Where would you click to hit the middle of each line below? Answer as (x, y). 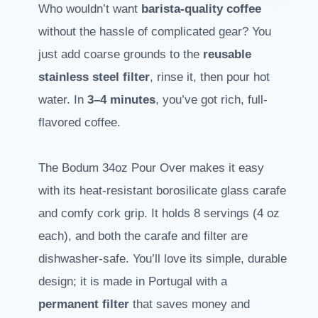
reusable (227, 55)
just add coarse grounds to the (121, 55)
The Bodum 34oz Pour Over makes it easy (151, 168)
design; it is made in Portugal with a (133, 282)
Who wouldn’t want (90, 9)
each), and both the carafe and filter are (143, 236)
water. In (63, 100)
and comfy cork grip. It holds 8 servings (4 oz (159, 214)
